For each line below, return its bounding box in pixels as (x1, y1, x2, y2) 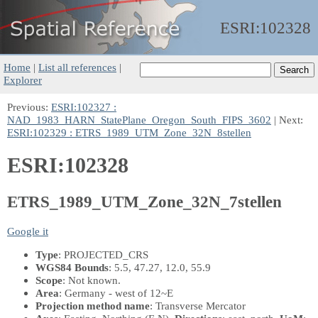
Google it (7, 224, 48, 237)
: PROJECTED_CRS (58, 248, 148, 261)
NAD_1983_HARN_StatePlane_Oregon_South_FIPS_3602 (7, 114, 271, 126)
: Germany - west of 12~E (59, 286, 173, 299)
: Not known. (62, 273, 121, 286)
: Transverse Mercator (150, 299, 246, 312)
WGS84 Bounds (35, 261, 109, 273)
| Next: (271, 114, 303, 126)
